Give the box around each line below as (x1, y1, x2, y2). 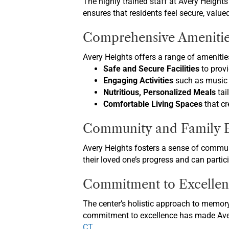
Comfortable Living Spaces (103, 99, 202, 109)
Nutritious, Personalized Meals (103, 87, 216, 97)
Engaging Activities (103, 76, 173, 85)
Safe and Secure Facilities (103, 64, 199, 74)
